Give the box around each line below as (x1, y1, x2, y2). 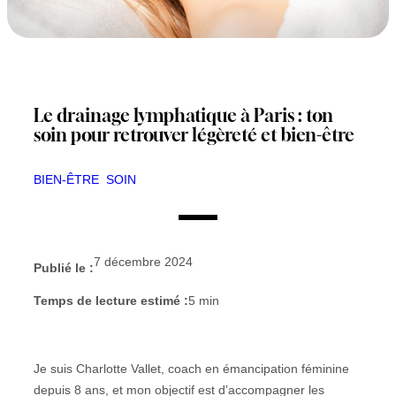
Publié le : (34, 260, 94, 275)
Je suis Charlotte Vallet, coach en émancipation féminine (34, 361, 349, 376)
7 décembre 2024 (94, 254, 193, 269)
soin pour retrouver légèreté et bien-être (34, 123, 354, 146)
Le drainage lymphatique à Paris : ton (34, 103, 333, 126)
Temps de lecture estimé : (34, 293, 188, 308)
